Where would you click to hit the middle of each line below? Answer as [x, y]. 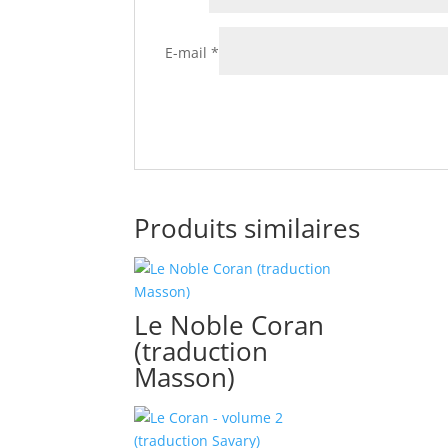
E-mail [188, 52]
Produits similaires [247, 228]
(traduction [201, 351]
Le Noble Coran [229, 325]
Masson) [185, 377]
